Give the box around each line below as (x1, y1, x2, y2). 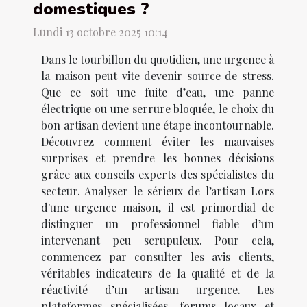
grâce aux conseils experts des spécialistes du (41, 167, 274, 182)
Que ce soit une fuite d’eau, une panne (41, 84, 274, 99)
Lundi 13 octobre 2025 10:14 (33, 24, 168, 39)
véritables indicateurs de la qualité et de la (41, 265, 274, 280)
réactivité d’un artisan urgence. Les (41, 282, 274, 297)
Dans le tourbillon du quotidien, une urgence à (41, 51, 274, 66)
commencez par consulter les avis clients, (41, 249, 274, 264)
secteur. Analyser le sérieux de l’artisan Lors (41, 183, 274, 198)
